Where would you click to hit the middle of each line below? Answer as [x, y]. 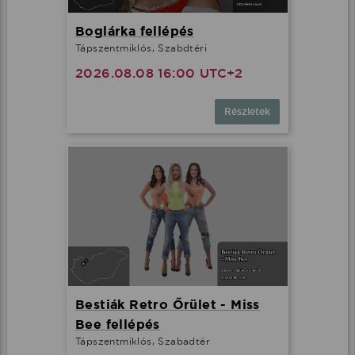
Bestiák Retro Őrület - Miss [168, 305]
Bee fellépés [118, 325]
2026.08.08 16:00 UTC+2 [159, 73]
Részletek [247, 111]
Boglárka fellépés [135, 31]
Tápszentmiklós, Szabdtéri [141, 48]
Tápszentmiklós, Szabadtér [143, 342]
